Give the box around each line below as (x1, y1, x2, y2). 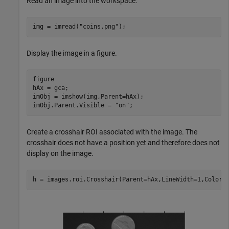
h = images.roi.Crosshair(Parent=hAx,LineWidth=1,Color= (32, 176, 226, 184)
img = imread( (32, 23, 79, 31)
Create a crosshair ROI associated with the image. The (27, 127, 197, 136)
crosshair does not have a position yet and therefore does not (27, 138, 220, 147)
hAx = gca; (32, 84, 68, 92)
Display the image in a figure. (27, 49, 117, 57)
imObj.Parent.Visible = (32, 102, 115, 109)
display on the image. (27, 149, 94, 157)
